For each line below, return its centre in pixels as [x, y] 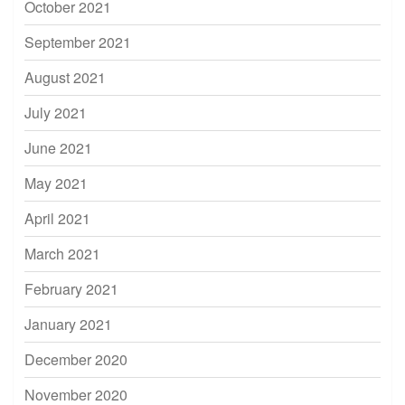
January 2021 [68, 324]
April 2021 [57, 218]
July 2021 [56, 112]
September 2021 [78, 42]
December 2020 [76, 359]
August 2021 [65, 77]
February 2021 [71, 288]
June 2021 [58, 147]
